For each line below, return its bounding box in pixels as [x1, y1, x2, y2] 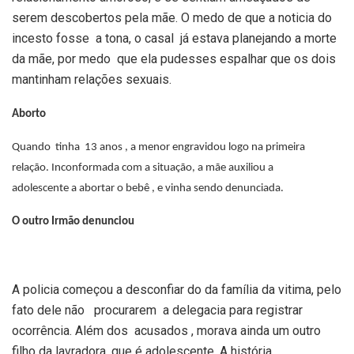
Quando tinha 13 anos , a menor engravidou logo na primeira [12, 141, 307, 154]
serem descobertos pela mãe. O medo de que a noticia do [12, 10, 332, 26]
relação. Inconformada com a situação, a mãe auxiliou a [12, 162, 273, 175]
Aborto [12, 108, 48, 121]
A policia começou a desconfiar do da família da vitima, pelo [12, 282, 341, 298]
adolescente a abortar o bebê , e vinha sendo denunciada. [12, 183, 284, 195]
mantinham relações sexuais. [12, 72, 171, 88]
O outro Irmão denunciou [12, 216, 139, 228]
